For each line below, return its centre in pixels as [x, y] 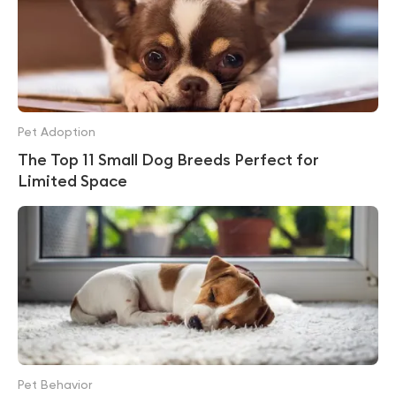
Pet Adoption [57, 133]
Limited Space [72, 181]
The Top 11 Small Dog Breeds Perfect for [168, 160]
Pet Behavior [55, 385]
